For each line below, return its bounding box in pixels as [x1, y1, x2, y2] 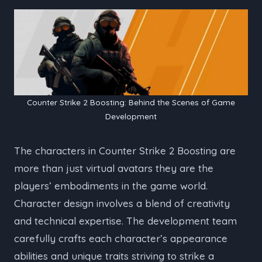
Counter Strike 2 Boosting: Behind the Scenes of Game [27, 96, 235, 107]
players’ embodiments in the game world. [14, 179, 208, 192]
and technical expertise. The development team [14, 214, 237, 227]
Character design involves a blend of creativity [14, 196, 230, 209]
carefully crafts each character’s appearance [14, 232, 227, 244]
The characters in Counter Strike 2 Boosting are [14, 144, 236, 157]
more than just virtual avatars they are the [14, 161, 213, 174]
